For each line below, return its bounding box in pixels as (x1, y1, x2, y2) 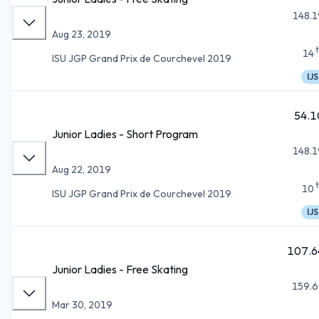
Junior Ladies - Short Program (52, 126, 198, 141)
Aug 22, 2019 (52, 162, 111, 176)
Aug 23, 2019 (52, 27, 111, 41)
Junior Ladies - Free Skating (52, 261, 188, 276)
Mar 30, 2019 (52, 298, 113, 311)
